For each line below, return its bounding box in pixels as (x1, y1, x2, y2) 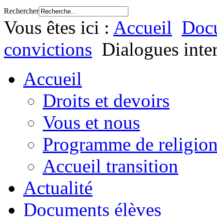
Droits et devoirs (43, 90, 170, 111)
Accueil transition (43, 155, 178, 177)
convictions (4, 39, 92, 60)
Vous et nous (43, 112, 140, 133)
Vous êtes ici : (4, 17, 113, 38)
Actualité (23, 177, 93, 199)
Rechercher (4, 7, 39, 15)
